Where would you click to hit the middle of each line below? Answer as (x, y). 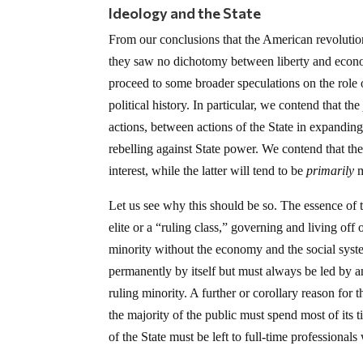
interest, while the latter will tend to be (208, 170)
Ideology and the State (185, 13)
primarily (331, 170)
